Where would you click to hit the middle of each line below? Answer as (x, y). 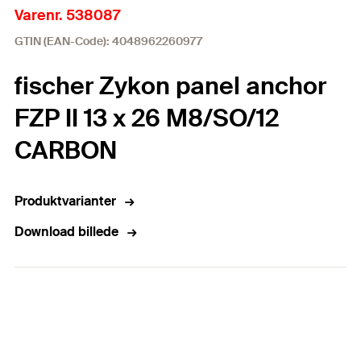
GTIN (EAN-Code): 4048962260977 (108, 41)
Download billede (66, 232)
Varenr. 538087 (67, 15)
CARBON (66, 150)
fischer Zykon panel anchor (170, 86)
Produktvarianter (65, 201)
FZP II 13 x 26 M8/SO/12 (147, 118)
